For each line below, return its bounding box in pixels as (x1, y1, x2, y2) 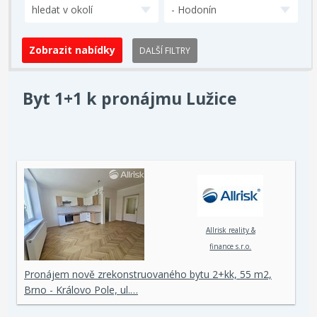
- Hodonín (171, 3, 217, 16)
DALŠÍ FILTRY (139, 45, 190, 57)
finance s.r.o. (209, 241, 252, 252)
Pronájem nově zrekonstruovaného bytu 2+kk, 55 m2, (24, 267, 272, 281)
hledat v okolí (32, 3, 93, 16)
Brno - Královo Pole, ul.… (24, 283, 138, 296)
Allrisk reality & (205, 225, 255, 236)
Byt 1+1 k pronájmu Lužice (23, 87, 237, 110)
